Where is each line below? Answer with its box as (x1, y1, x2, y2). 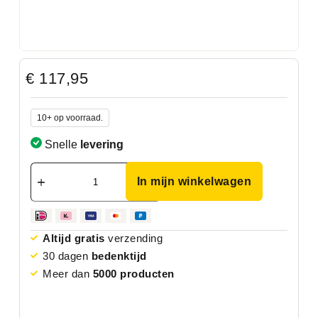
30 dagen (43, 249, 92, 262)
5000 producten (92, 267, 175, 280)
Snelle (41, 138, 80, 151)
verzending (104, 231, 163, 244)
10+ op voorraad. (36, 112, 103, 123)
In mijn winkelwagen (136, 175, 252, 187)
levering (79, 138, 124, 151)
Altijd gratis (43, 231, 105, 244)
